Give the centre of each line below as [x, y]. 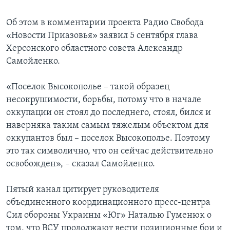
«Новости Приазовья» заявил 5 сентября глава [102, 36]
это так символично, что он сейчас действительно [110, 151]
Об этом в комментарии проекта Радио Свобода [105, 23]
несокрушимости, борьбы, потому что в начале [104, 100]
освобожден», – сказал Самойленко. [81, 164]
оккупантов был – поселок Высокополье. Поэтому [108, 139]
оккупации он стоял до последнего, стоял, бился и [109, 113]
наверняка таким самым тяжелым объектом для [107, 126]
